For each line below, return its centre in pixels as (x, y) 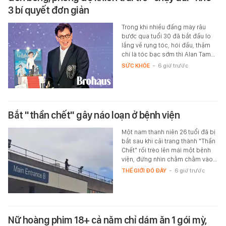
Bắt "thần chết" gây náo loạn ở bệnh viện (94, 115)
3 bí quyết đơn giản (49, 10)
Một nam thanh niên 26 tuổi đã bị (168, 132)
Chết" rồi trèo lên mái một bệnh (166, 150)
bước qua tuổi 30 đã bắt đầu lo (166, 36)
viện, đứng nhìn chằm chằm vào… (169, 159)
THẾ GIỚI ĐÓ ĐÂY (144, 170)
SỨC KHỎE (135, 65)
